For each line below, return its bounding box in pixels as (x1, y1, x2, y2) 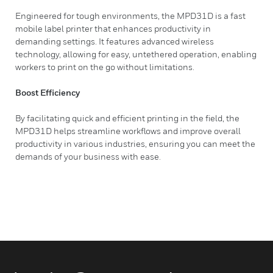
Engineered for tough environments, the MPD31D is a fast (15, 10, 246, 21)
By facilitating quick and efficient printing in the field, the (15, 113, 239, 123)
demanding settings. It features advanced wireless (15, 36, 214, 46)
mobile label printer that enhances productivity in (15, 23, 211, 34)
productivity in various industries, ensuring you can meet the (15, 138, 255, 149)
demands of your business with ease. (15, 151, 161, 161)
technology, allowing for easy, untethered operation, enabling (15, 49, 257, 59)
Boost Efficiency (15, 87, 80, 97)
